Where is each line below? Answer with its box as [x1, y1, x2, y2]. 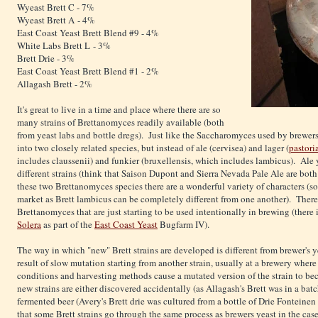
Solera [17, 218, 41, 231]
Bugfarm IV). [158, 218, 209, 231]
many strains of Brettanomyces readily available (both [17, 116, 224, 129]
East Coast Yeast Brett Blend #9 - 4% [17, 26, 159, 40]
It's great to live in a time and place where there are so [17, 103, 221, 116]
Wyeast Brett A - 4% [17, 13, 95, 27]
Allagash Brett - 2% [17, 77, 92, 91]
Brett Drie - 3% [17, 52, 75, 65]
